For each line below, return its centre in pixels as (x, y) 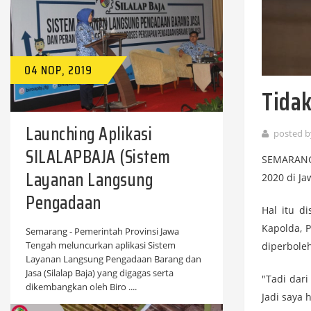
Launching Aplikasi (89, 134)
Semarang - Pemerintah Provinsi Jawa (102, 232)
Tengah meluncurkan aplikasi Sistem (101, 245)
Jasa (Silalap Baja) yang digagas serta (100, 273)
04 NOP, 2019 (58, 70)
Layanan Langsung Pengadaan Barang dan (114, 259)
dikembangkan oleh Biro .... (81, 287)
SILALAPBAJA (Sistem (98, 157)
